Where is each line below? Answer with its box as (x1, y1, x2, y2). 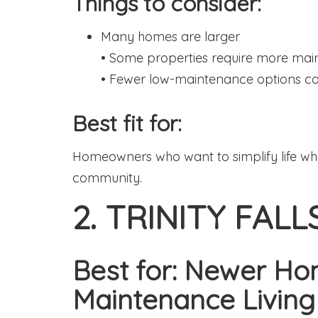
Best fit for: (72, 109, 182, 137)
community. (72, 170, 142, 186)
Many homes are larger (101, 28, 240, 45)
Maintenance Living (72, 283, 315, 317)
